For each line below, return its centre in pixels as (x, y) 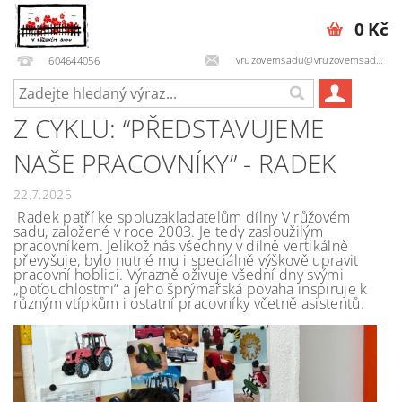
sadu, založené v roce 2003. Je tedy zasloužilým (169, 232)
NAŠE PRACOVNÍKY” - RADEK (175, 163)
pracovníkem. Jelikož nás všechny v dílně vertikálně (181, 246)
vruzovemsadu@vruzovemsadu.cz (305, 59)
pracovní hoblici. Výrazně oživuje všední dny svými (179, 275)
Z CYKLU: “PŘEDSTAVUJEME (169, 128)
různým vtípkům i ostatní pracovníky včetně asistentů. (189, 303)
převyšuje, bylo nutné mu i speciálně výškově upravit (186, 260)
